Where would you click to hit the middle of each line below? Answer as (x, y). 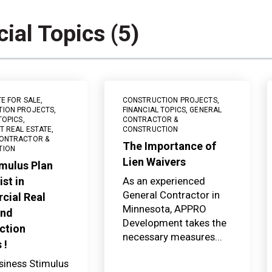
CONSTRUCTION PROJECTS (170, 100)
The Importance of (169, 146)
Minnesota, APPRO (164, 209)
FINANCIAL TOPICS (154, 110)
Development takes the (174, 223)
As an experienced (164, 181)
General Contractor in (171, 195)
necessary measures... (172, 237)
